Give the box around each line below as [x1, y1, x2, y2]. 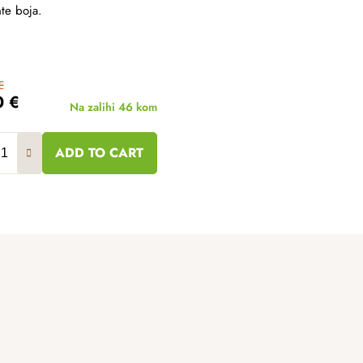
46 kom [118, 98, 157, 115]
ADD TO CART [55, 143, 144, 162]
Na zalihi [70, 98, 118, 115]
